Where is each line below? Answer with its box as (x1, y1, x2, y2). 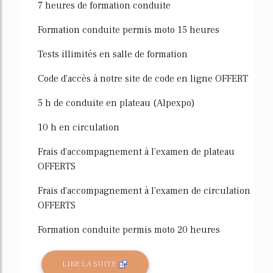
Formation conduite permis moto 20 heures (38, 223, 220, 236)
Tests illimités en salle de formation (38, 48, 188, 60)
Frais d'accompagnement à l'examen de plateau (38, 145, 235, 158)
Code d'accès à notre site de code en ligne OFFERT (38, 72, 248, 85)
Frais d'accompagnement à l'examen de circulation (38, 184, 250, 197)
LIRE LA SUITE (62, 259, 119, 269)
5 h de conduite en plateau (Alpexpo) (38, 96, 194, 109)
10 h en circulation (38, 121, 119, 133)
